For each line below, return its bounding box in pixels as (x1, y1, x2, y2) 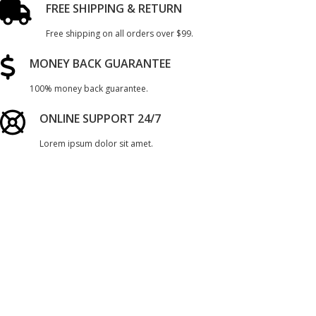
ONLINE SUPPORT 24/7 (39, 111, 161, 126)
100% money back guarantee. (30, 83, 148, 95)
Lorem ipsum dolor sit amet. (39, 138, 153, 150)
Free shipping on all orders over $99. (46, 28, 193, 39)
